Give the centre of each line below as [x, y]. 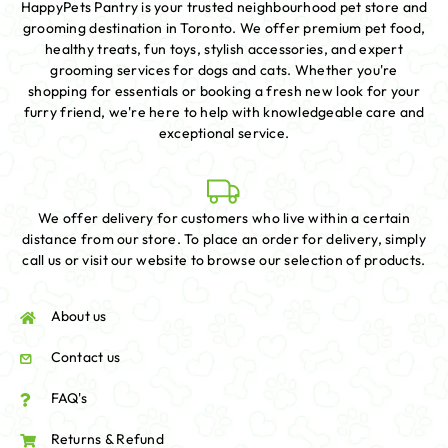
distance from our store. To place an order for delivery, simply [224, 239]
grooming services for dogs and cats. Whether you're [224, 70]
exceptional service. [224, 133]
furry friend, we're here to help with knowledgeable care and [224, 112]
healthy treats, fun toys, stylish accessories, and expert [224, 49]
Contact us [85, 357]
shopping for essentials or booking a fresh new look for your [224, 91]
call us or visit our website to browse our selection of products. [224, 260]
